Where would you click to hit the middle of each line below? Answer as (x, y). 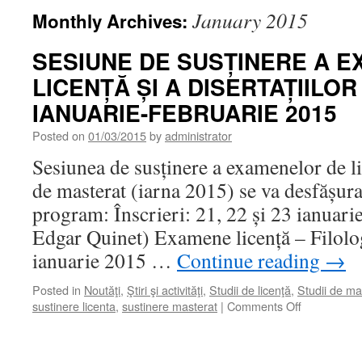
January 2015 (250, 20)
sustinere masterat (170, 306)
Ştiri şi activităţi (165, 290)
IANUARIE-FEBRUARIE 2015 (185, 113)
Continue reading (251, 260)
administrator (198, 135)
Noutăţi (102, 290)
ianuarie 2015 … (105, 260)
